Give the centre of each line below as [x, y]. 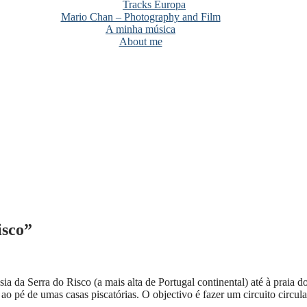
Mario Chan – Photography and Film [140, 17]
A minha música [140, 29]
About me [140, 41]
